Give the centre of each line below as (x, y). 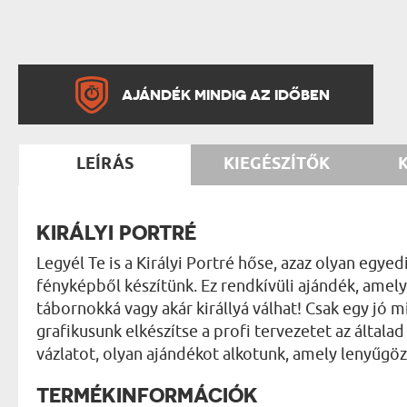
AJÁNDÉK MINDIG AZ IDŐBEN (226, 94)
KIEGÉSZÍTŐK (277, 164)
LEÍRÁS (105, 164)
